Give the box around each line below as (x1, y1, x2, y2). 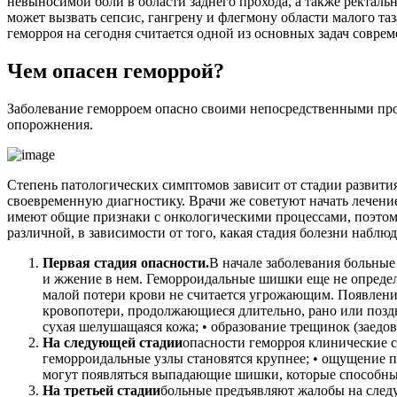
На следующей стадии (43, 334, 183, 350)
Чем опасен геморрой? (7, 58, 224, 82)
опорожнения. (7, 116, 93, 132)
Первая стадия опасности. (43, 254, 209, 270)
